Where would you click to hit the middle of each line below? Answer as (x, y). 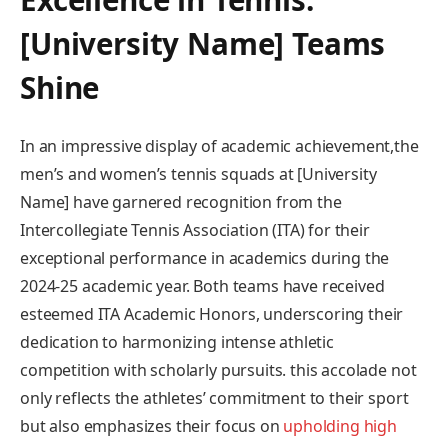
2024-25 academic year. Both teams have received (202, 285)
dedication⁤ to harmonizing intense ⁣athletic (177, 341)
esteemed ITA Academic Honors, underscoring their (212, 313)
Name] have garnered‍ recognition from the (181, 201)
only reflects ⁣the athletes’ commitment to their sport (214, 397)
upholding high (340, 425)
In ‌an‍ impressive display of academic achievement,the (219, 145)
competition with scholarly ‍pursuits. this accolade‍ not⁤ (218, 369)
